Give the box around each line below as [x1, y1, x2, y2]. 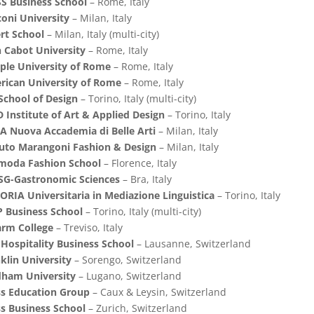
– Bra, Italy [119, 172, 172, 186]
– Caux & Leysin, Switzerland [89, 285, 226, 299]
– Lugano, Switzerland [75, 269, 182, 283]
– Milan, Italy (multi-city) [43, 27, 159, 41]
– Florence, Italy [100, 156, 177, 170]
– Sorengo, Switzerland [71, 253, 182, 267]
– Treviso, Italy [53, 221, 123, 235]
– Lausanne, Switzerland [133, 237, 251, 251]
